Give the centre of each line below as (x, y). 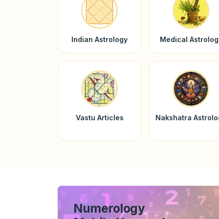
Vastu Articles (99, 117)
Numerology (109, 208)
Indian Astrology (100, 39)
